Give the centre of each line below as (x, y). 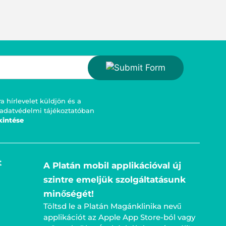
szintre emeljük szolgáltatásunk (115, 180)
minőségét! (69, 194)
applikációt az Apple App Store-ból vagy (119, 217)
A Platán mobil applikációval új (112, 166)
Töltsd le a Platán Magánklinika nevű (112, 206)
